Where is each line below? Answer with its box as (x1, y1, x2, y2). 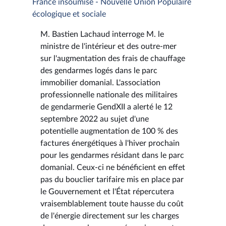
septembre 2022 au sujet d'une (40, 115, 149, 123)
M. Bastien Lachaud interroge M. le (40, 30, 164, 38)
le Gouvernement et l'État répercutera (40, 187, 174, 196)
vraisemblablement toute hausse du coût (40, 199, 184, 208)
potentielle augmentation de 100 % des (40, 127, 178, 135)
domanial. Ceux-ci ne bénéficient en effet (40, 163, 185, 172)
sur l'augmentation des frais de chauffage (40, 54, 185, 63)
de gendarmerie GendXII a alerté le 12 (40, 102, 173, 111)
